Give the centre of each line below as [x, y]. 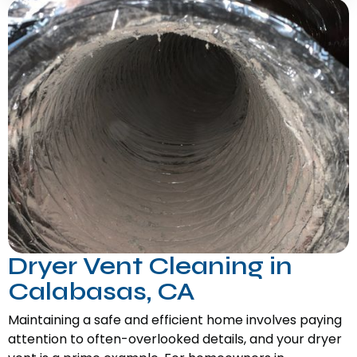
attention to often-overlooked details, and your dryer [175, 339]
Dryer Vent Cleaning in [150, 266]
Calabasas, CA [102, 292]
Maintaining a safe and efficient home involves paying [175, 320]
